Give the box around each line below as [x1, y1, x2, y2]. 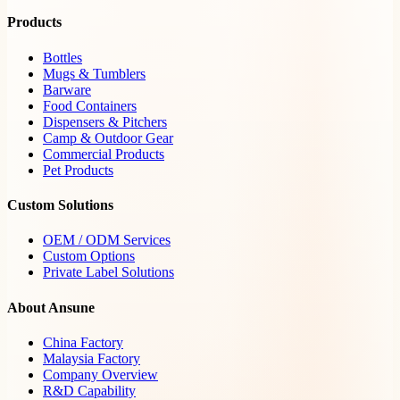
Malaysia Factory [43, 350, 140, 366]
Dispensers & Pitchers [43, 113, 167, 129]
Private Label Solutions [43, 264, 174, 280]
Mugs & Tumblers [43, 65, 146, 81]
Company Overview [43, 366, 158, 382]
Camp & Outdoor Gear [43, 129, 173, 146]
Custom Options [43, 248, 135, 264]
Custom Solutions [7, 197, 113, 213]
